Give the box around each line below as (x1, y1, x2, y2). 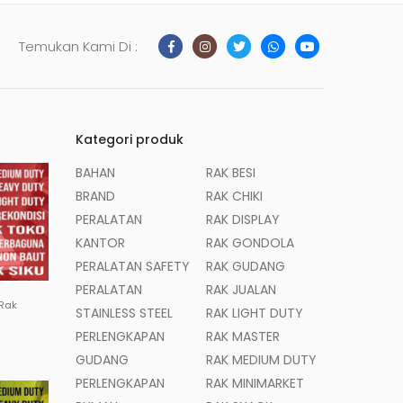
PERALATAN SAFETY (75, 257, 190, 275)
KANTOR (75, 234, 125, 252)
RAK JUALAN (206, 281, 277, 299)
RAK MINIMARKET (206, 374, 305, 392)
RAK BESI (206, 164, 256, 182)
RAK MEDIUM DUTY (206, 351, 318, 369)
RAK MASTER (206, 327, 281, 345)
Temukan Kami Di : (19, 36, 138, 56)
